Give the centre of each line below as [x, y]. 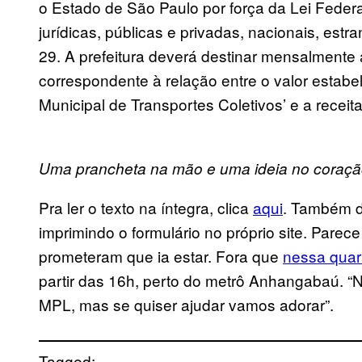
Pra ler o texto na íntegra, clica [146, 208]
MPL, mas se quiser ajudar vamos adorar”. [186, 305]
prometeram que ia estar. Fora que [161, 256]
